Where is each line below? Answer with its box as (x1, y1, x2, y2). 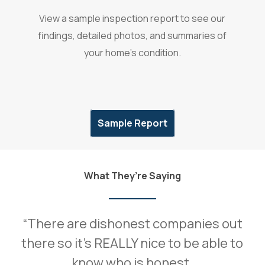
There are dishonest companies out (27, 215, 243, 233)
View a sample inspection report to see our (39, 12, 226, 25)
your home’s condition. (83, 46, 181, 60)
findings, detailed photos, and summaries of (38, 29, 227, 43)
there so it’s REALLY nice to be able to (21, 234, 244, 253)
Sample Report (97, 117, 167, 130)
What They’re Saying (83, 169, 181, 183)
